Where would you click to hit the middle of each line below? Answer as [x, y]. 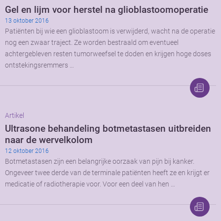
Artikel [15, 116]
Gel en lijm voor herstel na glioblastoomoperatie [107, 10]
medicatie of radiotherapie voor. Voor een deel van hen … [90, 184]
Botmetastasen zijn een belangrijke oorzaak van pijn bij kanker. [100, 162]
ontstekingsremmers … [39, 66]
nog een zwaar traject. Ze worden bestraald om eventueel [92, 43]
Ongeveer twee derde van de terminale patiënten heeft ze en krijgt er [107, 173]
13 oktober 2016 [27, 21]
